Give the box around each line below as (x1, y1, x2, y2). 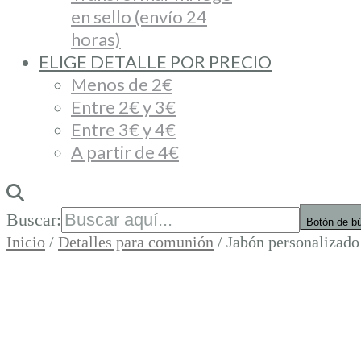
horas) (71, 28, 121, 50)
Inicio (6, 233, 45, 251)
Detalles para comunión (58, 233, 214, 251)
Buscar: (6, 210, 61, 230)
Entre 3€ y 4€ (71, 118, 176, 140)
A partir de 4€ (71, 141, 179, 163)
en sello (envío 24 (71, 6, 207, 27)
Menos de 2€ (71, 73, 172, 95)
